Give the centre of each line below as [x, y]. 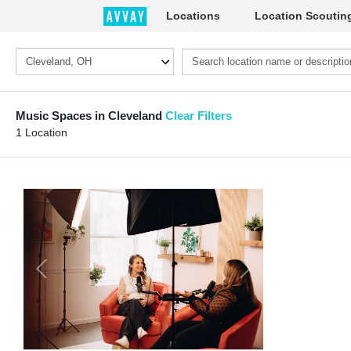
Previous [62, 275]
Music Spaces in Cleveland [90, 116]
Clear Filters [199, 116]
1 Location [42, 132]
